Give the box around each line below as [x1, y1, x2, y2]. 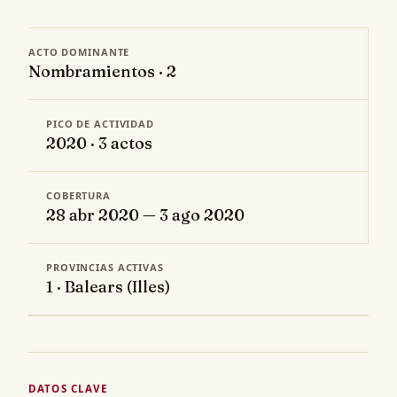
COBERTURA [46, 189, 111, 203]
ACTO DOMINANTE [28, 45, 130, 59]
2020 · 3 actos [46, 133, 152, 154]
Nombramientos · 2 [28, 61, 176, 82]
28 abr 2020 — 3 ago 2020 [46, 205, 245, 226]
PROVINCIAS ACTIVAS [46, 261, 164, 275]
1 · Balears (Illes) [46, 276, 170, 298]
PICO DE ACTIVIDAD [46, 117, 154, 131]
